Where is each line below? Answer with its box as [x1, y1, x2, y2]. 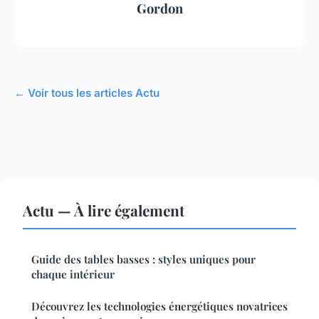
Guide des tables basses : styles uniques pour [31, 251, 256, 266]
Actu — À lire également [23, 199, 184, 220]
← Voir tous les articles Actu [14, 85, 159, 100]
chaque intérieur [31, 266, 115, 281]
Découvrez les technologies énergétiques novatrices [31, 298, 288, 313]
